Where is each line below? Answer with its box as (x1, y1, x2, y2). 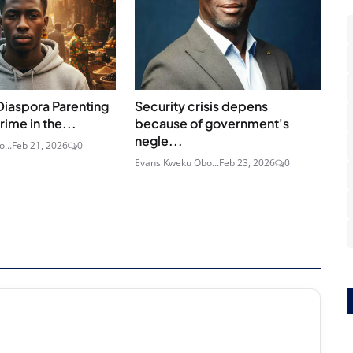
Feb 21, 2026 (11, 139, 68, 153)
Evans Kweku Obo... (134, 156, 219, 170)
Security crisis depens (134, 98, 268, 115)
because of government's (134, 115, 289, 132)
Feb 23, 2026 (218, 156, 275, 170)
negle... (134, 132, 183, 150)
